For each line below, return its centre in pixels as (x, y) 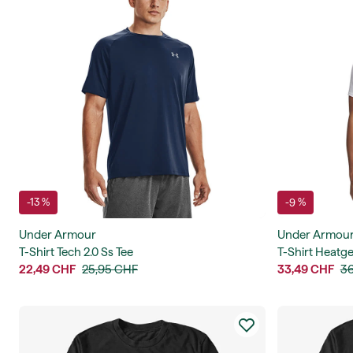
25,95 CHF (110, 269)
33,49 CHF (305, 269)
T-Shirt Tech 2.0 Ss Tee (76, 252)
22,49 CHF (47, 269)
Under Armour (58, 234)
